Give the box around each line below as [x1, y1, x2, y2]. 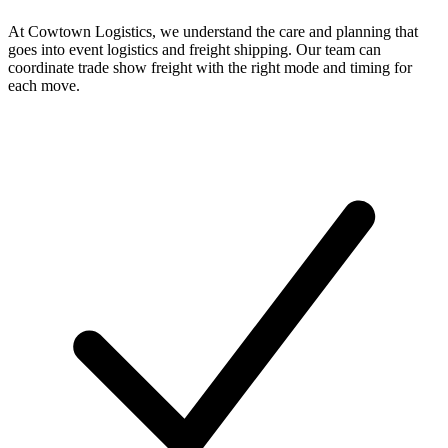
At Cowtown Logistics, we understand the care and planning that [8, 23, 418, 41]
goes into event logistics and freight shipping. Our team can [8, 41, 381, 59]
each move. [8, 77, 80, 95]
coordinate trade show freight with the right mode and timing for [8, 59, 412, 77]
